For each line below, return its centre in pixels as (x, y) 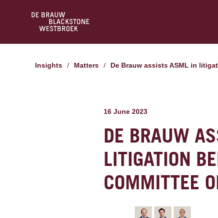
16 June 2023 (126, 111)
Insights (50, 65)
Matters (89, 65)
